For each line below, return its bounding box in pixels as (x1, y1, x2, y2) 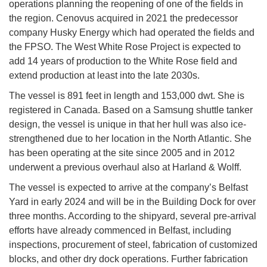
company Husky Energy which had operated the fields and (9, 27, 254, 38)
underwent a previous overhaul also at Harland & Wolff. (9, 162, 241, 173)
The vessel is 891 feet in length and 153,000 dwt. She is (9, 91, 244, 101)
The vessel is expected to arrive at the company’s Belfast (9, 182, 248, 193)
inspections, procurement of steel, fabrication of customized (9, 240, 257, 250)
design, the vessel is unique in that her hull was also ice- (9, 119, 246, 130)
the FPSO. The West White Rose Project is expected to (9, 42, 241, 52)
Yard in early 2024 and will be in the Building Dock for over (9, 197, 256, 207)
